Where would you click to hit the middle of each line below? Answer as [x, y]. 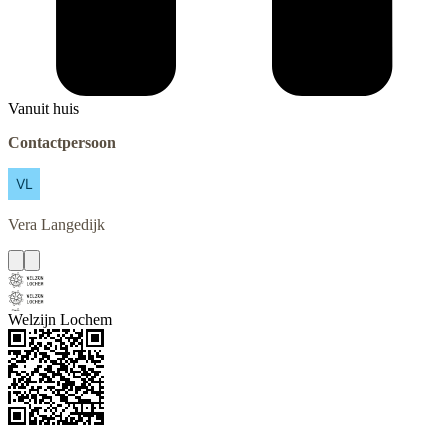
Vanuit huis [43, 108]
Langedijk [73, 224]
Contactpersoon [62, 142]
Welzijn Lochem [60, 319]
